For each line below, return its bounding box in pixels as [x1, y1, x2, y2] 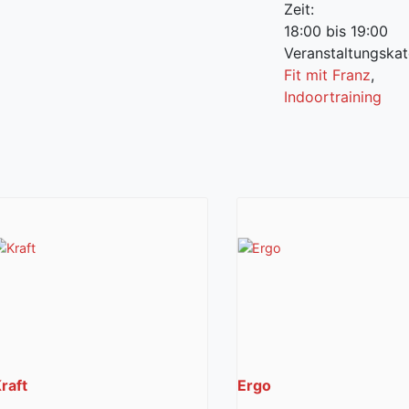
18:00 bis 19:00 [283, 21, 388, 40]
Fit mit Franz [283, 65, 371, 84]
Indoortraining [283, 87, 382, 106]
